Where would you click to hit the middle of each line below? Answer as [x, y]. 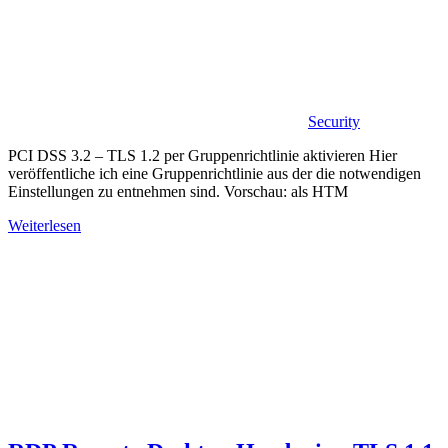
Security [334, 121]
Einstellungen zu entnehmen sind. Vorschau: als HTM [178, 191]
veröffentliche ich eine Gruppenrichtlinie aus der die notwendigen [214, 173]
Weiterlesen [44, 225]
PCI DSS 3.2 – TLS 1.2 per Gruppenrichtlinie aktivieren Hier [202, 155]
